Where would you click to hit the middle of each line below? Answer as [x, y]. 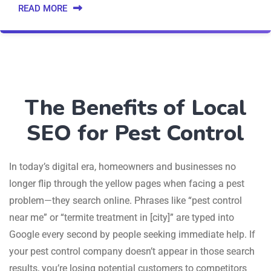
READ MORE [43, 8]
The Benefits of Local [135, 108]
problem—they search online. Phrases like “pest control [126, 200]
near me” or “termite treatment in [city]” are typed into [122, 217]
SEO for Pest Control [135, 133]
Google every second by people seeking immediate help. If [132, 234]
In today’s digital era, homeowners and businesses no [122, 166]
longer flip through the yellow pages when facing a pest [127, 183]
